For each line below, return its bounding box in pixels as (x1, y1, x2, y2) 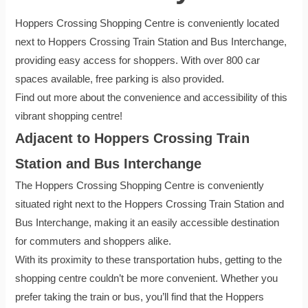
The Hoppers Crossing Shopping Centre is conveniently (15, 179, 265, 191)
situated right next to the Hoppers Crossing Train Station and (15, 198, 285, 210)
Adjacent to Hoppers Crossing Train (15, 130, 250, 146)
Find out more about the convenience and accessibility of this (15, 91, 288, 103)
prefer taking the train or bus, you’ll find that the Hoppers (15, 291, 265, 302)
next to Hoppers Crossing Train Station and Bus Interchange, (15, 36, 287, 47)
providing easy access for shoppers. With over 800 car (15, 54, 261, 66)
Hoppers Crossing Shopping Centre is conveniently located (15, 17, 280, 29)
